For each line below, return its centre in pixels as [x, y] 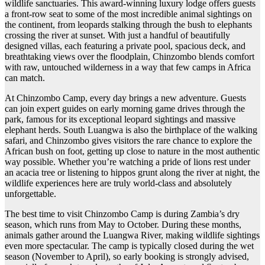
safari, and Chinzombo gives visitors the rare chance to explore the [128, 141]
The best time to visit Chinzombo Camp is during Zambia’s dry [122, 214]
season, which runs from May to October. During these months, [123, 225]
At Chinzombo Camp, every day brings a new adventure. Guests [125, 98]
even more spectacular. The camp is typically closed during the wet [129, 246]
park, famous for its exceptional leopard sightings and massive [120, 119]
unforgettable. [30, 194]
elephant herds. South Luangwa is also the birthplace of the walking [131, 130]
